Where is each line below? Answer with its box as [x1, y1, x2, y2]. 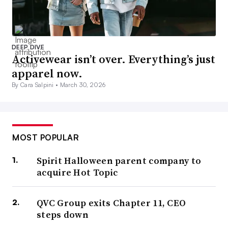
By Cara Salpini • [12, 80, 60, 89]
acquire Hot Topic [37, 165, 118, 179]
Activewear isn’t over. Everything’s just [12, 51, 215, 67]
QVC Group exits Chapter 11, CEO [37, 196, 186, 209]
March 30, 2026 [60, 80, 106, 89]
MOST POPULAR [12, 132, 79, 142]
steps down [37, 208, 89, 221]
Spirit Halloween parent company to [37, 154, 202, 167]
